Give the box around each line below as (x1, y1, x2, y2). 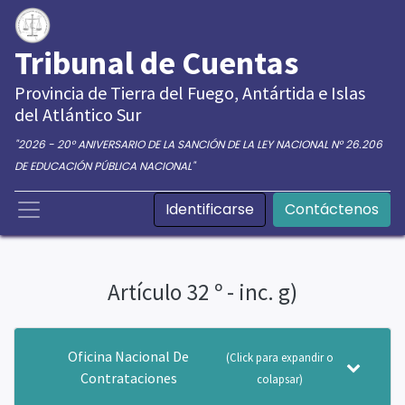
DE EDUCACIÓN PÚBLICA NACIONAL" (14, 158, 195, 174)
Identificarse (165, 199, 254, 220)
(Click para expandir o (225, 350, 334, 364)
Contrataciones (80, 369, 177, 387)
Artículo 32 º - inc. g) (108, 278, 297, 306)
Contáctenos (285, 199, 379, 220)
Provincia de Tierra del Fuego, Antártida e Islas (14, 81, 365, 104)
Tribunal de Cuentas (14, 42, 298, 83)
